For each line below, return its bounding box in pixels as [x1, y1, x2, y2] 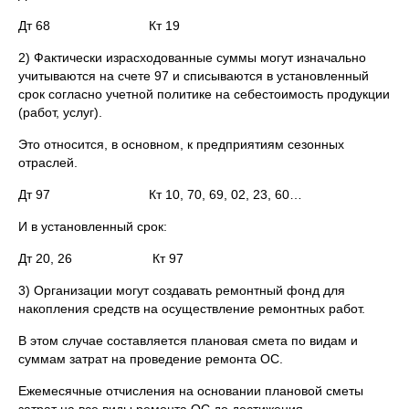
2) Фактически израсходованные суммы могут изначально [18, 50, 366, 65]
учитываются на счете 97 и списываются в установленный [18, 68, 369, 83]
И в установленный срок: [18, 219, 167, 234]
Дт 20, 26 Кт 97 [18, 251, 184, 266]
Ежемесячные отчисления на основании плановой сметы [18, 383, 363, 398]
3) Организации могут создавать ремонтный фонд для [18, 283, 345, 298]
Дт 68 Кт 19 [18, 18, 180, 33]
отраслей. [18, 155, 78, 170]
